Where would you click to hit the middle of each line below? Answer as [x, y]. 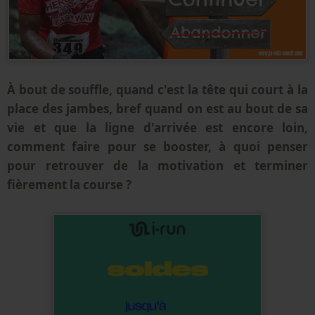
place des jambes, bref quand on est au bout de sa [157, 109]
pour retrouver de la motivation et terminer [157, 166]
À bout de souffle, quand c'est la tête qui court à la [157, 90]
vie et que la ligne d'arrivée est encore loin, [157, 128]
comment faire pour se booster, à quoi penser [157, 147]
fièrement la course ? [69, 185]
